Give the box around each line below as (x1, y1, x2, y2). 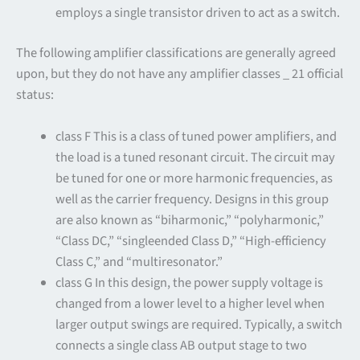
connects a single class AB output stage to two (55, 336, 308, 356)
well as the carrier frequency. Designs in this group (55, 190, 329, 210)
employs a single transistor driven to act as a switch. (55, 2, 341, 22)
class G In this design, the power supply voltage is (55, 273, 324, 293)
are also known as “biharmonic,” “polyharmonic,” (55, 211, 325, 231)
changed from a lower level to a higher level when (55, 294, 325, 314)
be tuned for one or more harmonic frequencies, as (55, 169, 333, 189)
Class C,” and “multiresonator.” (55, 252, 223, 272)
